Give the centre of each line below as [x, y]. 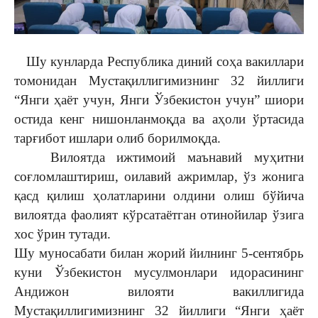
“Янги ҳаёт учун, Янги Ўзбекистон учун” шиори [159, 99]
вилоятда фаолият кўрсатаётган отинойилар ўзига [159, 214]
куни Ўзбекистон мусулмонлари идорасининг [159, 272]
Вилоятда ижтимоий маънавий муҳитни [159, 157]
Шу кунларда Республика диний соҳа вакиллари [159, 61]
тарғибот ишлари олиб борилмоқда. [117, 138]
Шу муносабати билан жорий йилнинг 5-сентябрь [159, 253]
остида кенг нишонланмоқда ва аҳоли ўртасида [159, 119]
